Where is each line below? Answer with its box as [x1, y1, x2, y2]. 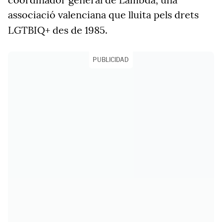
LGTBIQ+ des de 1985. [8, 24, 108, 36]
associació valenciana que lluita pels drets [8, 8, 199, 21]
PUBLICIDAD [93, 56, 129, 63]
